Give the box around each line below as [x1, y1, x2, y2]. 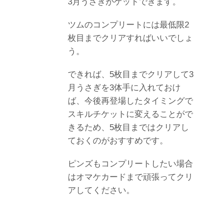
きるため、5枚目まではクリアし [68, 122, 189, 132]
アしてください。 [68, 185, 135, 195]
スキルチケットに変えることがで [68, 109, 193, 119]
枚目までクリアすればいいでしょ [68, 33, 193, 43]
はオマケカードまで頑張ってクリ [68, 172, 193, 182]
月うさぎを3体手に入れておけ [68, 82, 181, 92]
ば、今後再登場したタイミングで [68, 96, 193, 106]
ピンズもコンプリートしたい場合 [68, 159, 193, 168]
